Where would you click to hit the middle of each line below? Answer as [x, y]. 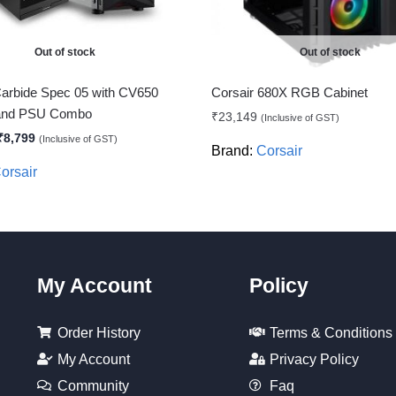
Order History [99, 332]
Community [93, 385]
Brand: [233, 150]
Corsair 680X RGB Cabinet [289, 92]
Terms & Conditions [331, 332]
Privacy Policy [314, 359]
